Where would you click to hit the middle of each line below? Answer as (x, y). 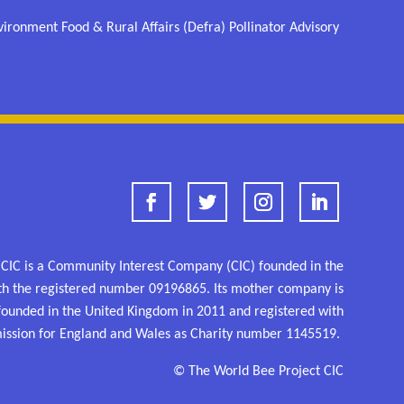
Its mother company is (276, 290)
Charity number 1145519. (265, 335)
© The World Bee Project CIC (258, 372)
